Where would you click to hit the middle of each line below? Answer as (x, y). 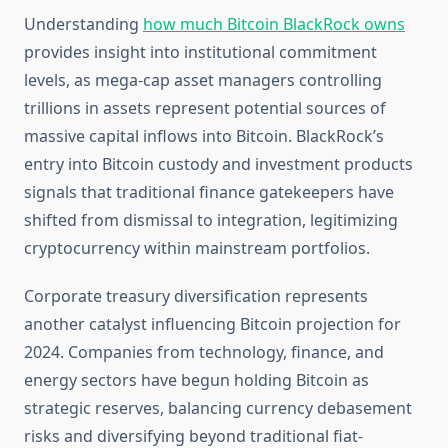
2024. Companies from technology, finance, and (204, 352)
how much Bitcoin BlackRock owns (274, 24)
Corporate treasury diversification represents (196, 296)
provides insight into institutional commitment (200, 52)
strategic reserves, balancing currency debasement (218, 408)
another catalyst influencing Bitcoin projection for (212, 324)
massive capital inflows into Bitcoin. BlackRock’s (204, 136)
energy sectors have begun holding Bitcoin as (196, 380)
